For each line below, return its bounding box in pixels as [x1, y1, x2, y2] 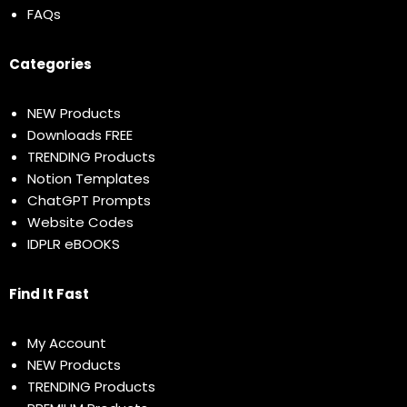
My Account [27, 333, 106, 353]
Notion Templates [27, 169, 150, 189]
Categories [9, 55, 92, 74]
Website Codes [27, 213, 134, 233]
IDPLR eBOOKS [27, 234, 120, 254]
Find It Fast [9, 284, 89, 304]
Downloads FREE [27, 125, 133, 145]
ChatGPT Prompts [27, 191, 151, 211]
